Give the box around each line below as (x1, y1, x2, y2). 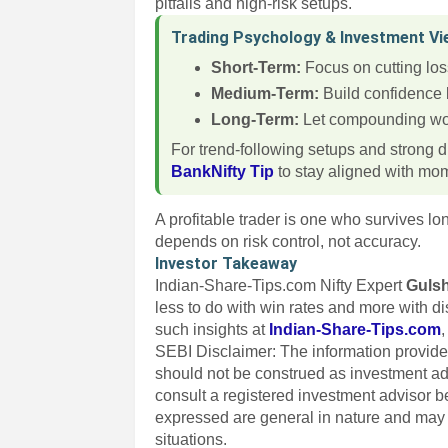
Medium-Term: (211, 85, 320, 102)
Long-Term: (211, 111, 300, 128)
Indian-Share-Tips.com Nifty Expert (155, 277, 407, 294)
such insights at (155, 321, 270, 338)
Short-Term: (211, 59, 302, 76)
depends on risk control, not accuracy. (155, 233, 422, 250)
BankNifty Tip (171, 163, 275, 180)
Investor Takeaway (155, 254, 298, 273)
